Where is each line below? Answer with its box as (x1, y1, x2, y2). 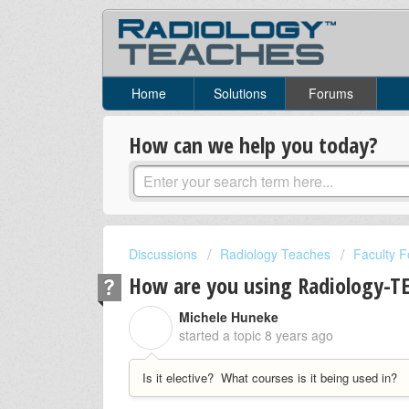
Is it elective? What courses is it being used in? (142, 368, 397, 386)
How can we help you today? (129, 130, 378, 161)
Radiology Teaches (220, 245, 330, 264)
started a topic (179, 325, 265, 344)
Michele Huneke (179, 307, 278, 326)
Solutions (213, 84, 267, 103)
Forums (309, 84, 353, 103)
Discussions (129, 245, 197, 264)
